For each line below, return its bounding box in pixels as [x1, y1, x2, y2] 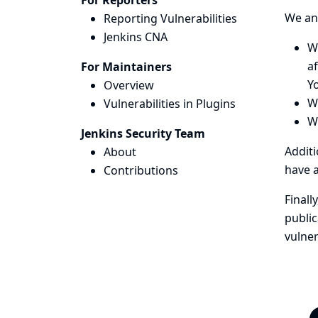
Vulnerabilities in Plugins [104, 96, 236, 111]
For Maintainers [81, 59, 172, 75]
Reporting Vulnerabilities [104, 11, 237, 26]
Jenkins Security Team [81, 126, 205, 141]
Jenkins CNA [104, 29, 168, 45]
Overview [104, 77, 154, 93]
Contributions [104, 163, 178, 178]
